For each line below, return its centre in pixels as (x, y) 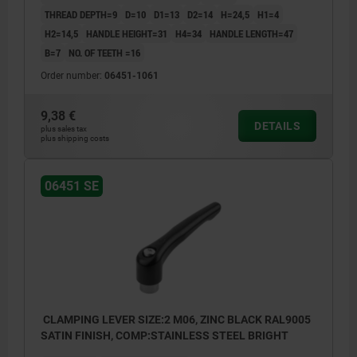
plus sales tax (64, 129)
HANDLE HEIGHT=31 (127, 34)
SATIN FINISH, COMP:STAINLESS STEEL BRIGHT (165, 336)
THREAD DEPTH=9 (81, 15)
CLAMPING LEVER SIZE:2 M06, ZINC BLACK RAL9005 (176, 320)
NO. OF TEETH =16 (104, 53)
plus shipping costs (75, 139)
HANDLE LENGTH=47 (251, 34)
